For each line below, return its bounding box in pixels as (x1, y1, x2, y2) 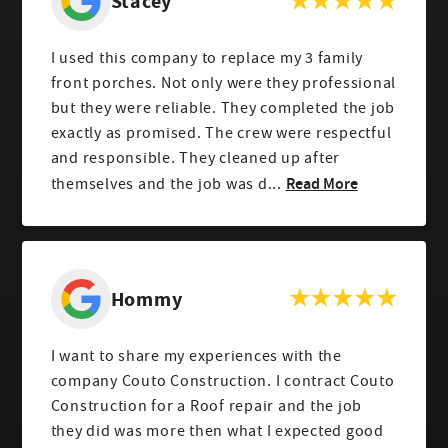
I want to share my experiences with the (50, 345, 342, 366)
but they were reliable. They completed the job (50, 98, 396, 119)
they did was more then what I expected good (50, 420, 384, 441)
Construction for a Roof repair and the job (50, 395, 363, 416)
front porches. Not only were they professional (50, 73, 397, 94)
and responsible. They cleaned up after (50, 148, 341, 169)
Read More (285, 173, 358, 194)
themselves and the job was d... (50, 174, 282, 195)
